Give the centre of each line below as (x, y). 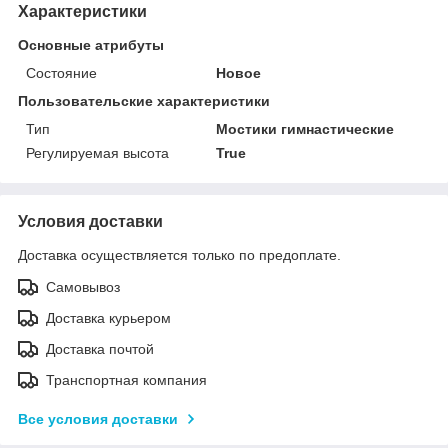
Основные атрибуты (91, 44)
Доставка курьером (108, 317)
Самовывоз (83, 286)
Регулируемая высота (97, 152)
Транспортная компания (126, 379)
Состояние (61, 72)
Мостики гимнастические (305, 128)
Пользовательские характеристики (144, 100)
